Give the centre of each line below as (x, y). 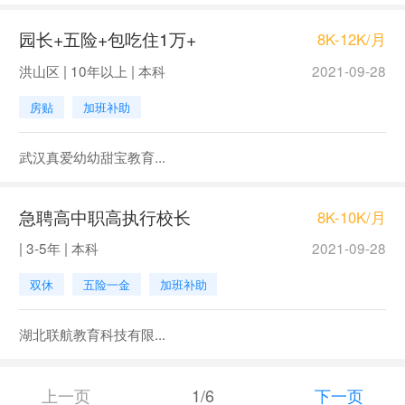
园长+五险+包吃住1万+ (107, 39)
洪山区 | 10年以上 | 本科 (92, 71)
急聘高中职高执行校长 (104, 216)
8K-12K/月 (352, 38)
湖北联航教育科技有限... (92, 334)
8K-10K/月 (352, 216)
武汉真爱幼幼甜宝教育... (92, 156)
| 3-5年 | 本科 (58, 248)
